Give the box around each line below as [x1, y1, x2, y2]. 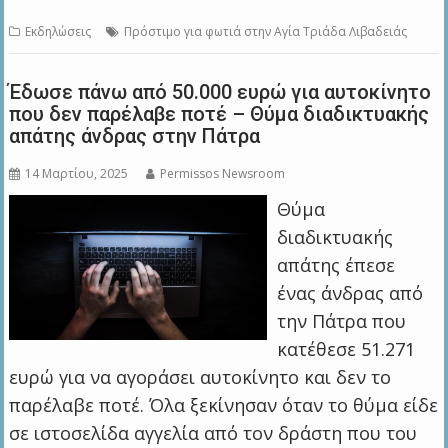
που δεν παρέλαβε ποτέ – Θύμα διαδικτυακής [9, 102, 430, 127]
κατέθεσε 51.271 [276, 337, 415, 362]
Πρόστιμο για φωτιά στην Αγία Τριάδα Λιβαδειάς [124, 23, 408, 41]
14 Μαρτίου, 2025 [25, 165, 129, 183]
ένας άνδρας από [276, 281, 423, 306]
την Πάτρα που [276, 309, 406, 334]
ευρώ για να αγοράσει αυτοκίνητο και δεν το [9, 365, 392, 390]
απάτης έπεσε [276, 253, 395, 278]
